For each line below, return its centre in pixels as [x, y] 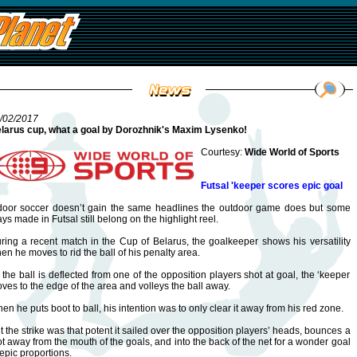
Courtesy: [222, 152]
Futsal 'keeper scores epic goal [271, 186]
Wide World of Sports [292, 152]
